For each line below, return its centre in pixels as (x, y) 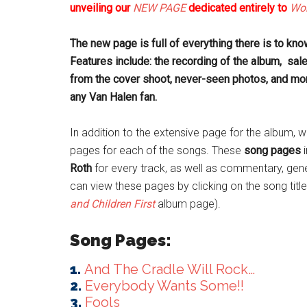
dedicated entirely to (239, 8)
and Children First (112, 204)
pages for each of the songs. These (157, 150)
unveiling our (100, 8)
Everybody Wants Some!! (164, 286)
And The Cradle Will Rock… (170, 269)
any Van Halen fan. (113, 97)
